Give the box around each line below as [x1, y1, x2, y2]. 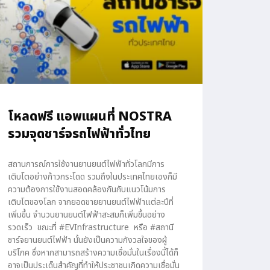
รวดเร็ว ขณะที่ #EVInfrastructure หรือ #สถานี [7, 221, 174, 234]
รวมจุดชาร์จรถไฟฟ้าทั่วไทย [7, 125, 151, 144]
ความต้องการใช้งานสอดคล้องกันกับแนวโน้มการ [7, 183, 166, 196]
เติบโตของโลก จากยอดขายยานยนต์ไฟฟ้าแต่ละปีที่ [7, 196, 174, 209]
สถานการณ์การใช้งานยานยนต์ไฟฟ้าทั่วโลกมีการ [7, 158, 165, 171]
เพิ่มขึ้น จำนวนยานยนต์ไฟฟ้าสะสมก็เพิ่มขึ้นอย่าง [7, 209, 165, 222]
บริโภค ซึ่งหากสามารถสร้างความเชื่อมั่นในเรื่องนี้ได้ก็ [7, 246, 178, 260]
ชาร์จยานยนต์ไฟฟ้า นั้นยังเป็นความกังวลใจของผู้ [7, 234, 167, 247]
